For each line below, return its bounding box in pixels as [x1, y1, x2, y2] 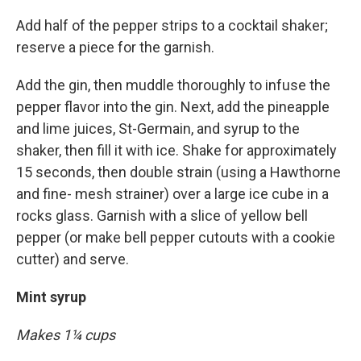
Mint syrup [16, 288, 86, 305]
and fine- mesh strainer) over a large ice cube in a [16, 185, 329, 202]
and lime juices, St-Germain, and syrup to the [16, 120, 300, 137]
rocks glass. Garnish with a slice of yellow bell [16, 207, 308, 224]
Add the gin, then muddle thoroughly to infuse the [16, 77, 330, 93]
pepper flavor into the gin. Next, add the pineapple [16, 98, 330, 115]
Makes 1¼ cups [16, 326, 115, 343]
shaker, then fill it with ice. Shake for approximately [16, 142, 337, 159]
